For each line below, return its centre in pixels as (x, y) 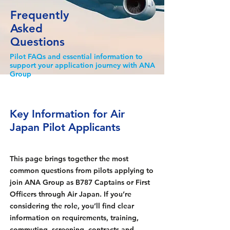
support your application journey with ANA (82, 65)
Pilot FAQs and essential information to (76, 56)
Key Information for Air (67, 114)
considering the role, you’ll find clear (72, 206)
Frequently (40, 15)
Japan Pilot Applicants (65, 127)
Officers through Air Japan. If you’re (71, 194)
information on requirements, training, (74, 218)
